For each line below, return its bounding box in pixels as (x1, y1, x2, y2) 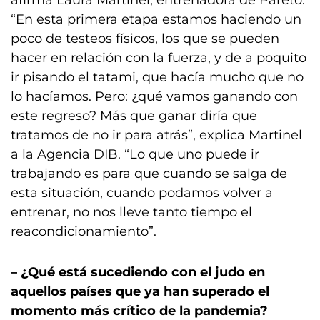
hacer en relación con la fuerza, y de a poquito (11, 50, 306, 66)
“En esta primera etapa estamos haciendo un (11, 11, 301, 27)
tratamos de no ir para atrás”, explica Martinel (11, 127, 302, 143)
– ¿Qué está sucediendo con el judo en (11, 264, 265, 280)
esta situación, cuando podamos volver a (11, 185, 273, 201)
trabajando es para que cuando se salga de (11, 166, 287, 181)
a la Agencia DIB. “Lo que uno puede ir (11, 146, 259, 162)
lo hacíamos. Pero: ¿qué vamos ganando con (11, 89, 298, 104)
